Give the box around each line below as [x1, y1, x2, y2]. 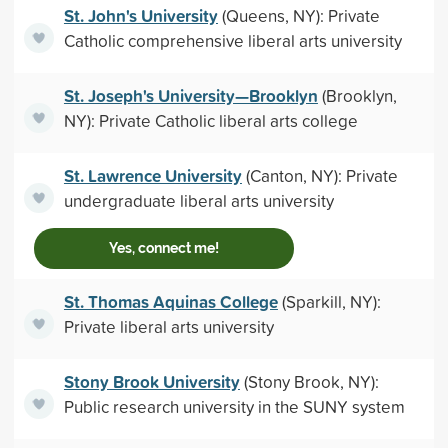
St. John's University [63, 3, 218, 28]
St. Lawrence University [63, 163, 242, 188]
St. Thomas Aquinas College [63, 289, 278, 314]
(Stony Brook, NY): [239, 370, 379, 393]
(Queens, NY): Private [217, 4, 380, 27]
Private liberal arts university [63, 315, 274, 338]
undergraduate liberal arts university [63, 189, 334, 212]
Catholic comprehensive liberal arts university [63, 29, 402, 52]
